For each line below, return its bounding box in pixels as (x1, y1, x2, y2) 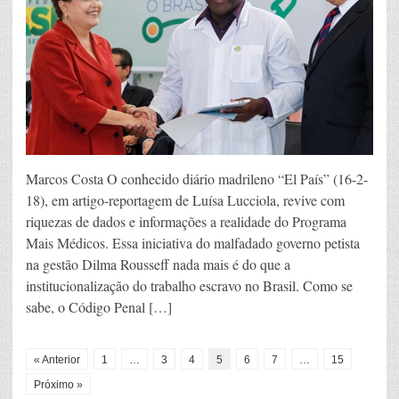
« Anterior (34, 353, 80, 366)
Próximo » (34, 378, 83, 391)
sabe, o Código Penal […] (26, 297, 172, 316)
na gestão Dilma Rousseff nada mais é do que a (26, 254, 290, 273)
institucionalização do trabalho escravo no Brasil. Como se (26, 275, 353, 295)
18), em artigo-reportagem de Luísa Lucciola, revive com (26, 190, 345, 209)
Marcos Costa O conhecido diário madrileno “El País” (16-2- (26, 168, 368, 188)
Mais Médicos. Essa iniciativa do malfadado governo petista (26, 232, 360, 252)
